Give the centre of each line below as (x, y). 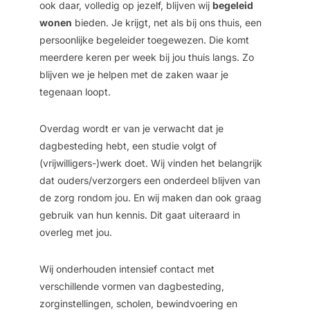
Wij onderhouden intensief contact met (127, 268)
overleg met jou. (75, 232)
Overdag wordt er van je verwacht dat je (131, 128)
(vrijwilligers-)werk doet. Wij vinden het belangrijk (151, 163)
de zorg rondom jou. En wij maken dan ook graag (150, 197)
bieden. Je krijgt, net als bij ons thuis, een (166, 22)
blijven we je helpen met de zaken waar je (134, 74)
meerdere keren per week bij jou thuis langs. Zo (146, 57)
